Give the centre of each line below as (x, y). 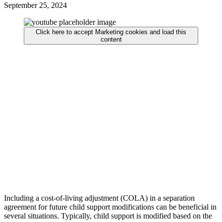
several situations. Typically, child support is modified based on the (108, 216)
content (111, 39)
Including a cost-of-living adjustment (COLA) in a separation (99, 198)
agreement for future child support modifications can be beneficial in (110, 207)
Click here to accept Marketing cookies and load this (111, 32)
